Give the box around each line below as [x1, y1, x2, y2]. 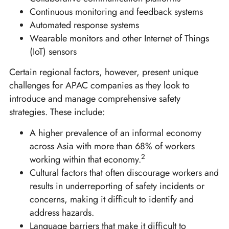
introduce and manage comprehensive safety [9, 92, 180, 106]
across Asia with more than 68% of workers [30, 139, 195, 153]
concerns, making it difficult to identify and [30, 192, 194, 206]
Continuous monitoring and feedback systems [30, 5, 203, 18]
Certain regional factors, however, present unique [9, 65, 198, 79]
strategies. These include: [9, 105, 105, 119]
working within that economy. [30, 152, 141, 166]
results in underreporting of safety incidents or [30, 179, 204, 193]
